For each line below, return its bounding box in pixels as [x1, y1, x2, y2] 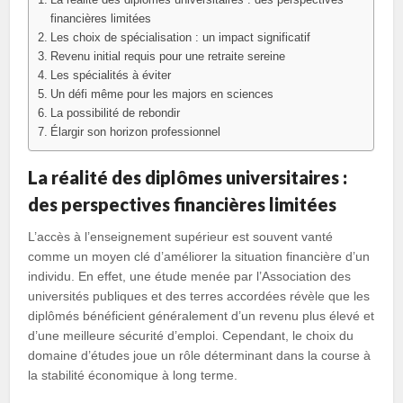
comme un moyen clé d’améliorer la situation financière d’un [28, 249, 371, 264]
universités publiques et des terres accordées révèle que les [28, 289, 371, 303]
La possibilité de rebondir [49, 106, 180, 120]
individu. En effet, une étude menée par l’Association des [28, 269, 352, 283]
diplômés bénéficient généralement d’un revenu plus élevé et [28, 309, 375, 323]
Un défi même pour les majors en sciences [49, 87, 273, 101]
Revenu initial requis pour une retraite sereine [49, 49, 285, 63]
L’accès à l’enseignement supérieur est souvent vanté [28, 229, 334, 244]
